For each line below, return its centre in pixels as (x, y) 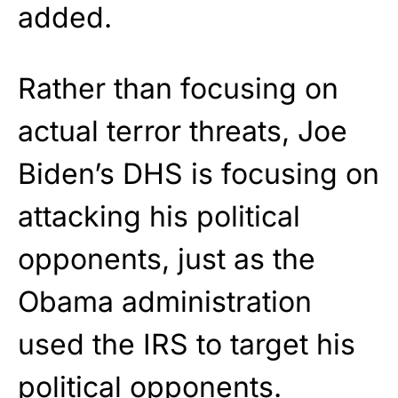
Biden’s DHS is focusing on (199, 174)
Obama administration (165, 302)
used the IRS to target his (187, 345)
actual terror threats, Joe (183, 131)
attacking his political (159, 217)
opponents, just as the (167, 259)
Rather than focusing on (178, 89)
